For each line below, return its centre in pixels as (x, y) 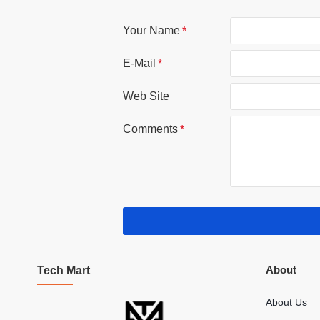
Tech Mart (64, 271)
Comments (150, 129)
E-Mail (139, 63)
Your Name (151, 30)
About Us (286, 302)
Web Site (146, 96)
